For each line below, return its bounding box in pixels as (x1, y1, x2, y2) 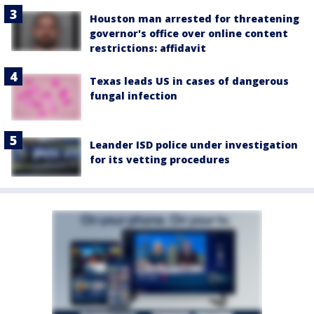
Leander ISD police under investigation (90, 138, 298, 152)
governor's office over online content (90, 27, 288, 41)
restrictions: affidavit (90, 41, 206, 55)
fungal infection (90, 89, 177, 103)
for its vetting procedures (90, 153, 230, 167)
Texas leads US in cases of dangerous (90, 74, 289, 88)
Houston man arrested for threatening (90, 12, 299, 26)
